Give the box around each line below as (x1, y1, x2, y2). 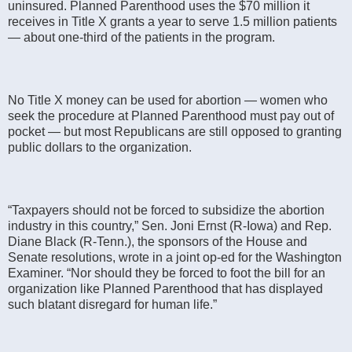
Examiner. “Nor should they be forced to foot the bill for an (8, 266, 325, 280)
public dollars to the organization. (8, 140, 192, 154)
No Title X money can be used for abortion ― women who (8, 93, 328, 107)
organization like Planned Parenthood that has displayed (8, 281, 323, 295)
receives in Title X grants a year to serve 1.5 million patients (8, 14, 337, 28)
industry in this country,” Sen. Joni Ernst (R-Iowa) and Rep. (8, 218, 332, 233)
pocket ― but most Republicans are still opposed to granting (8, 124, 342, 138)
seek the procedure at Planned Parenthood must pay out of (8, 108, 334, 123)
